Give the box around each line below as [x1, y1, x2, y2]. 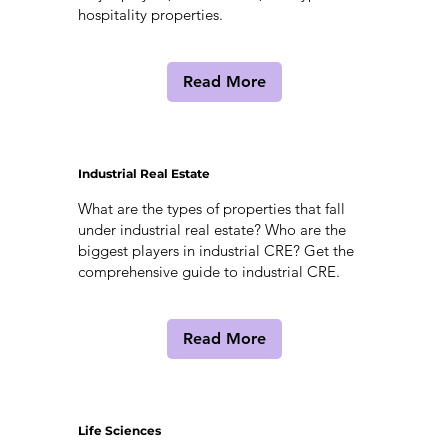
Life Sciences [77, 423, 161, 439]
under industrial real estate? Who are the [77, 220, 346, 240]
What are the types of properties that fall [77, 199, 345, 219]
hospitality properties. [77, 5, 223, 25]
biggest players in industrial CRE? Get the [77, 241, 354, 261]
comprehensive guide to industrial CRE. [77, 262, 340, 282]
